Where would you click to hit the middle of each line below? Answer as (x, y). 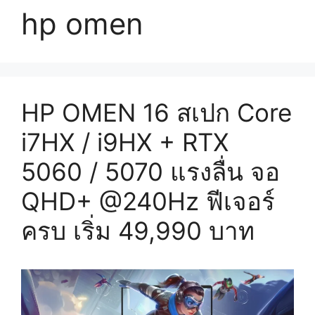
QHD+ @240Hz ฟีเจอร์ (148, 201)
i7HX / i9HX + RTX (125, 142)
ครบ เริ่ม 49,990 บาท (138, 230)
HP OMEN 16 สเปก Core (156, 112)
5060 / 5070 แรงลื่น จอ (150, 171)
